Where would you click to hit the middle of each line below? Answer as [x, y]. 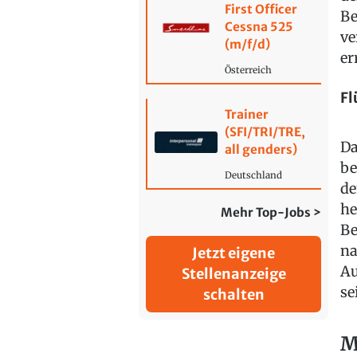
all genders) [261, 149]
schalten [233, 295]
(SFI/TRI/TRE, [265, 131]
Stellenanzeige [233, 274]
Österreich [248, 70]
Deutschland [253, 175]
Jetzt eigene [234, 253]
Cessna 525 [259, 26]
